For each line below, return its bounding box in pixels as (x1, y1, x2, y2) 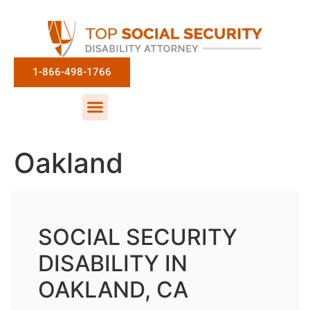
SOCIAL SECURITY (38, 223, 237, 250)
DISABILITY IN (38, 249, 188, 277)
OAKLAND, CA (38, 275, 188, 303)
